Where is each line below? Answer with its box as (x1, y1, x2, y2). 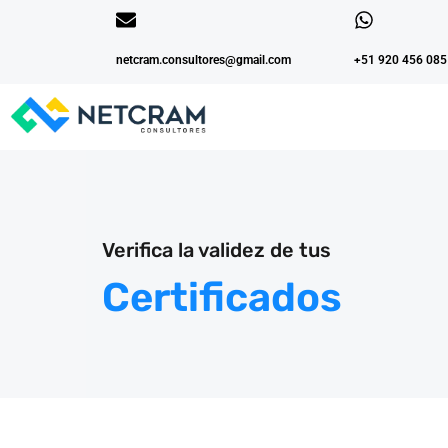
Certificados (102, 274, 342, 321)
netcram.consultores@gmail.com (116, 53, 291, 67)
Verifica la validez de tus (102, 238, 331, 262)
